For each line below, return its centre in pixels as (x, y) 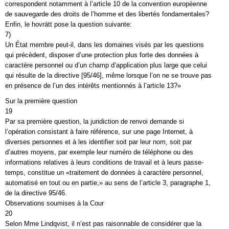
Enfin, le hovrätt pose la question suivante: (68, 24)
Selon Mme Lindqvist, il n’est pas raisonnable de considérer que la (103, 224)
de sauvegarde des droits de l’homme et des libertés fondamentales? (107, 14)
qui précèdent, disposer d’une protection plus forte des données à (102, 55)
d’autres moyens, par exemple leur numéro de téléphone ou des (99, 152)
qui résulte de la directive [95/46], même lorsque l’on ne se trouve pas (108, 75)
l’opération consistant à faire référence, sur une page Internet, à (99, 132)
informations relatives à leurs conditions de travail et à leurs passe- (104, 162)
